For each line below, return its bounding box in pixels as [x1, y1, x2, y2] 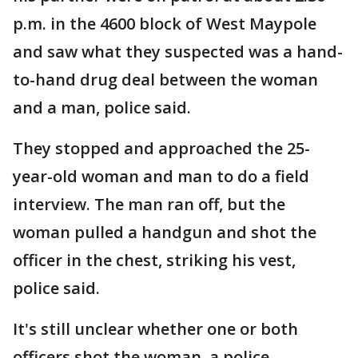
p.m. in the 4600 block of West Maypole [13, 13, 316, 34]
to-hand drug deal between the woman [13, 69, 318, 90]
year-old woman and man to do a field [13, 165, 309, 187]
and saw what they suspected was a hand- [13, 41, 343, 62]
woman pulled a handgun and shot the [13, 221, 316, 243]
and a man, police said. [13, 97, 191, 118]
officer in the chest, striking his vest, [13, 249, 296, 271]
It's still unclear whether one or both [13, 318, 298, 340]
